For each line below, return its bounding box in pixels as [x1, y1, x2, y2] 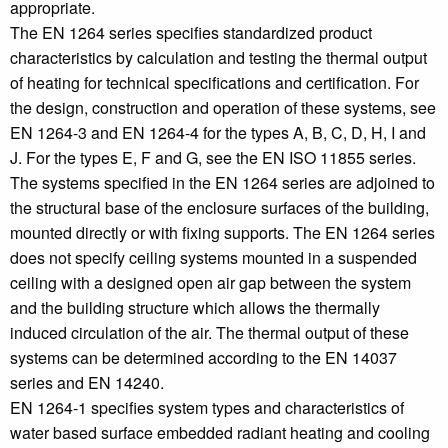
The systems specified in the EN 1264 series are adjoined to [10, 170, 435, 194]
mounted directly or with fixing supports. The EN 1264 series [10, 220, 435, 244]
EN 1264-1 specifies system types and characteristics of [10, 395, 404, 419]
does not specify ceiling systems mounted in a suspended [10, 245, 417, 269]
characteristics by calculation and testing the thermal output [10, 45, 427, 69]
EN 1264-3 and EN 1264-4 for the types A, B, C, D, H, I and [10, 120, 426, 144]
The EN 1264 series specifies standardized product [10, 20, 372, 44]
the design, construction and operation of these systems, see [10, 95, 436, 119]
